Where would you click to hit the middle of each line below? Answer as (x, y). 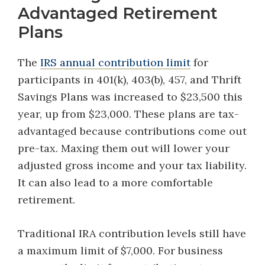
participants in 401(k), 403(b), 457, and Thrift (130, 80)
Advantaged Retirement (118, 13)
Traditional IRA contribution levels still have (132, 233)
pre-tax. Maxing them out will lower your (124, 148)
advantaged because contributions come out (132, 131)
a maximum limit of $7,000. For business (120, 251)
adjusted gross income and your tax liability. (132, 165)
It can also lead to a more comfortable (115, 182)
